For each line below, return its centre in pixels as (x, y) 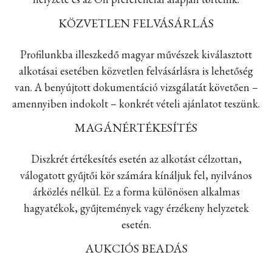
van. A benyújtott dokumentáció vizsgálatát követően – (136, 87)
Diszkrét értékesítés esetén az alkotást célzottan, (136, 159)
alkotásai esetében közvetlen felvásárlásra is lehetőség (136, 71)
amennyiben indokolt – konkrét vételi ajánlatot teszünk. (136, 104)
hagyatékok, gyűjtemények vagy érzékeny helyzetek (136, 208)
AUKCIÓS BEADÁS (136, 248)
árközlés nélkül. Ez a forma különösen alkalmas (136, 192)
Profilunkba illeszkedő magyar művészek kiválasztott (136, 54)
